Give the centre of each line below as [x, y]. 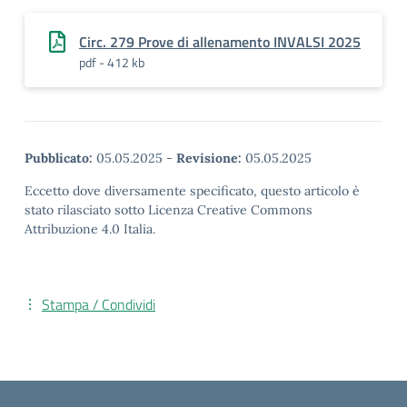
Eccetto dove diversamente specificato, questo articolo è [192, 191]
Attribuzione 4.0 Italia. [90, 229]
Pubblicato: [59, 158]
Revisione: [209, 158]
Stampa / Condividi [99, 304]
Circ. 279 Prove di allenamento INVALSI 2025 [220, 42]
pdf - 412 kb [112, 62]
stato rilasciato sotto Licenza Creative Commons [169, 210]
